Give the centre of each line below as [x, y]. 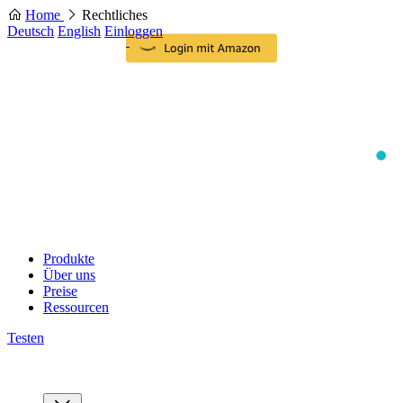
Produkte [69, 259]
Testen [26, 338]
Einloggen [134, 31]
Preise [60, 291]
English [79, 31]
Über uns [69, 275]
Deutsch [31, 31]
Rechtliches [115, 15]
